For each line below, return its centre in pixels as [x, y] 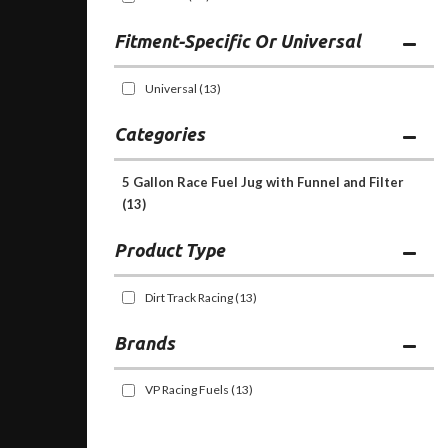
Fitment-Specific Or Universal [237, 41]
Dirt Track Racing [190, 297]
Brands [144, 342]
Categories [159, 133]
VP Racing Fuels [187, 390]
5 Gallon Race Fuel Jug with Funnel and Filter [263, 182]
